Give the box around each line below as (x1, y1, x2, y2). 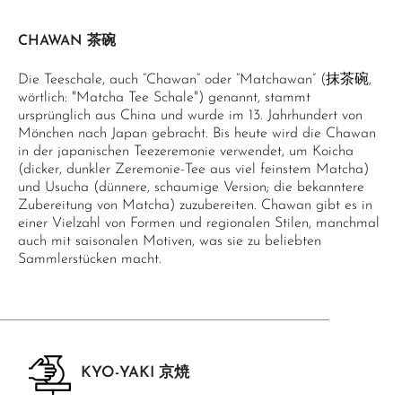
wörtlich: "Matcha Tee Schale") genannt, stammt (18, 91, 310, 105)
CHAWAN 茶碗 (18, 34, 116, 48)
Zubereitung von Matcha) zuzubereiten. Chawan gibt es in (18, 198, 372, 213)
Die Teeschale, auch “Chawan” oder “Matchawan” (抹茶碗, (18, 73, 371, 87)
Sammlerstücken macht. (18, 252, 162, 267)
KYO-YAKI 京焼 (81, 365, 189, 380)
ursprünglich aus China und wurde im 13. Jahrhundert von (18, 109, 363, 123)
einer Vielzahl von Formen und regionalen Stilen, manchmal (18, 216, 380, 231)
